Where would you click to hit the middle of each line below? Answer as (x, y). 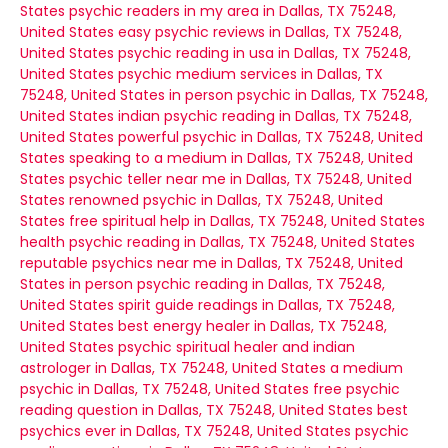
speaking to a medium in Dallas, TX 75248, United (241, 158)
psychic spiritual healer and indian (236, 347)
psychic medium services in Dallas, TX (250, 74)
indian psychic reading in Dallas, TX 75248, (265, 116)
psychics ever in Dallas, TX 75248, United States (185, 431)
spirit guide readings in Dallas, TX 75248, (256, 305)
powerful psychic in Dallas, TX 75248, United (270, 137)
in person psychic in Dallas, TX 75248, (298, 95)
